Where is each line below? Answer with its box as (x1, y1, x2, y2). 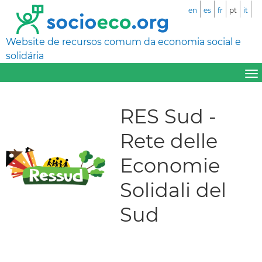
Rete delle (120, 128, 218, 153)
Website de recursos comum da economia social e (6, 36, 241, 47)
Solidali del (120, 177, 226, 202)
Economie (120, 153, 220, 177)
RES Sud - (120, 104, 216, 128)
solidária (6, 50, 44, 61)
